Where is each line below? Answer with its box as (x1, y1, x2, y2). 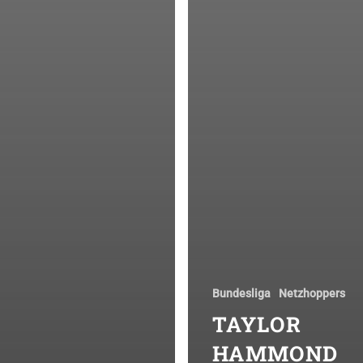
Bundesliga (212, 287, 271, 300)
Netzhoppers (279, 287, 345, 300)
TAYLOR (212, 310, 301, 338)
